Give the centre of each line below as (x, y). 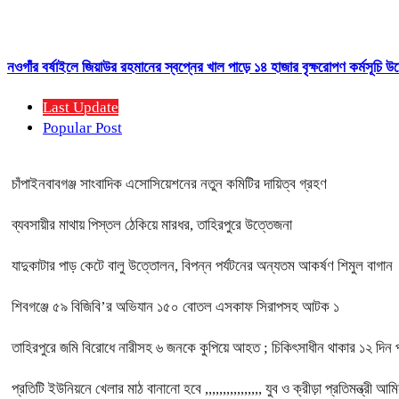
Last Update (81, 108)
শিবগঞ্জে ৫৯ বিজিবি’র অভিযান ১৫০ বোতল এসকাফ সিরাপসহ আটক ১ (175, 307)
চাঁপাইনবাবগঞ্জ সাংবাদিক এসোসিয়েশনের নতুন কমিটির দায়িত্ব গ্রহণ (169, 184)
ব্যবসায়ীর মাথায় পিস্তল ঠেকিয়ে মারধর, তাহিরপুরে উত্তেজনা (152, 225)
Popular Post (82, 128)
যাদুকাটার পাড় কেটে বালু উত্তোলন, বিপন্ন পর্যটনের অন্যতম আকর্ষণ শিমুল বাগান (202, 266)
